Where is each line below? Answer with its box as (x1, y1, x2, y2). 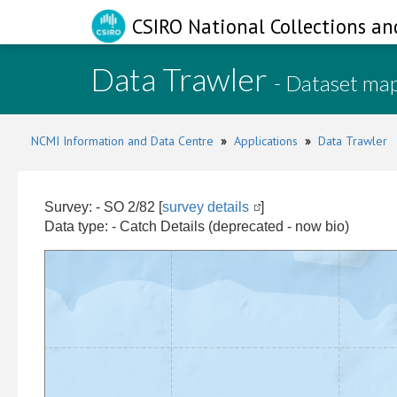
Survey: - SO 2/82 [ (44, 199, 162, 214)
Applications (234, 133, 298, 149)
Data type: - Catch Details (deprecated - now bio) (44, 219, 349, 234)
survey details (162, 199, 249, 214)
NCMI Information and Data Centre (31, 133, 214, 149)
